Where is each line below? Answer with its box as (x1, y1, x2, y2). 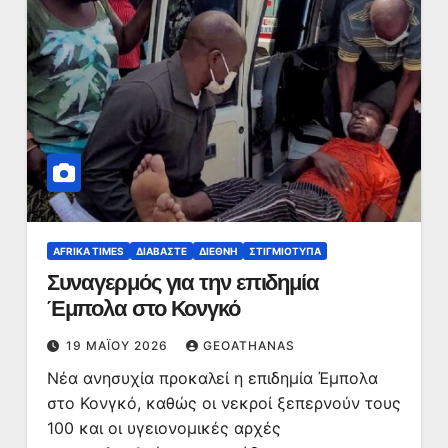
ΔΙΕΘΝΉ (198, 245, 237, 257)
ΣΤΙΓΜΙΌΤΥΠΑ (248, 245, 321, 257)
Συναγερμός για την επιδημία (46, 269, 319, 296)
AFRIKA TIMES (52, 245, 124, 257)
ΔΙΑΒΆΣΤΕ (135, 245, 187, 257)
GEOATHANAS (202, 338, 295, 353)
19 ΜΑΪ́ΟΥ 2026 (65, 338, 172, 353)
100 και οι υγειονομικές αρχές (46, 418, 281, 438)
